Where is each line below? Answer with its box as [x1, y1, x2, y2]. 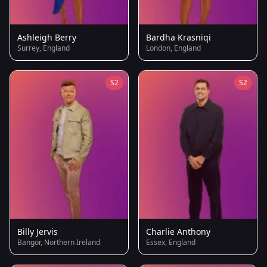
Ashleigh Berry [17, 31, 76, 43]
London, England [146, 42, 201, 53]
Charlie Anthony [146, 226, 210, 238]
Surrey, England [17, 42, 70, 53]
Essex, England [146, 237, 195, 248]
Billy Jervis [17, 226, 58, 238]
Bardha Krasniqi [146, 31, 211, 43]
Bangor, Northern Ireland [17, 237, 100, 248]
